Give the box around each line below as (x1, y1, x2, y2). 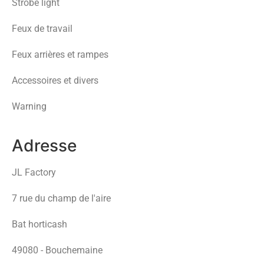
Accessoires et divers (12, 74, 98, 86)
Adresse (12, 135, 77, 156)
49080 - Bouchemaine (12, 244, 103, 256)
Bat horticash (12, 218, 67, 230)
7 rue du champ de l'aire (12, 192, 111, 204)
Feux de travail (12, 22, 72, 34)
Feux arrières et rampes (12, 48, 108, 60)
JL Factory (12, 166, 56, 178)
